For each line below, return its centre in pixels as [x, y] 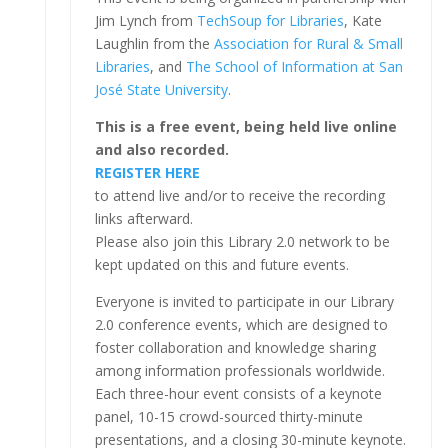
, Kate [362, 20]
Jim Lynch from [145, 20]
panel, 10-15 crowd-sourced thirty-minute [228, 416]
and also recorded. [161, 149]
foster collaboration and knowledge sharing [235, 347]
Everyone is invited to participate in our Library [244, 301]
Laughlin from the [154, 43]
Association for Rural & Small [308, 43]
